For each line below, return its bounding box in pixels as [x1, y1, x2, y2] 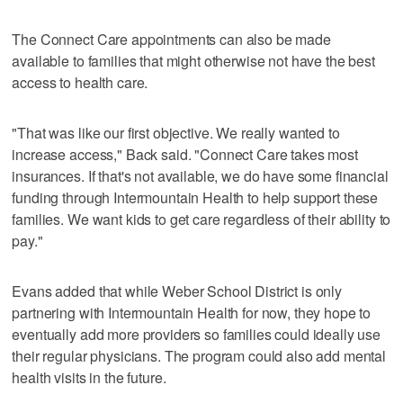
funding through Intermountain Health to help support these [12, 186, 379, 208]
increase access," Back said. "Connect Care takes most [12, 143, 358, 165]
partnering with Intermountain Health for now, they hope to [12, 301, 372, 323]
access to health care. [12, 71, 148, 93]
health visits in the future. [12, 366, 166, 388]
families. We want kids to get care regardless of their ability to [12, 208, 391, 229]
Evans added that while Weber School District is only [12, 280, 343, 301]
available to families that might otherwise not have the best [12, 49, 375, 71]
